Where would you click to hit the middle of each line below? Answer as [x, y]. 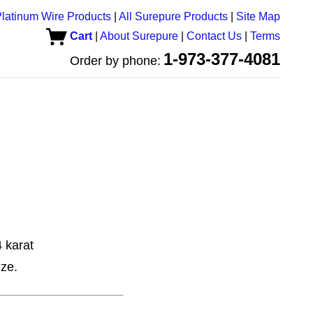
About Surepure [139, 36]
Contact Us [214, 36]
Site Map [258, 16]
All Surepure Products [173, 16]
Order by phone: [115, 61]
